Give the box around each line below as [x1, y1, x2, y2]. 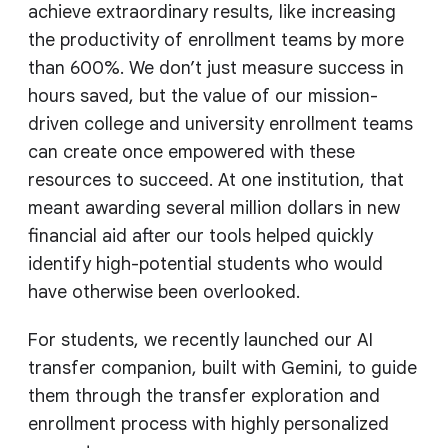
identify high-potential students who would [28, 253, 383, 276]
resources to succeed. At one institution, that [28, 169, 404, 192]
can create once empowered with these [28, 141, 355, 164]
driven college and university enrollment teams [28, 113, 413, 136]
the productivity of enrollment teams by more [28, 29, 404, 52]
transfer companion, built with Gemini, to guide [28, 357, 417, 380]
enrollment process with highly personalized [28, 413, 389, 436]
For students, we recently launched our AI [28, 329, 373, 352]
